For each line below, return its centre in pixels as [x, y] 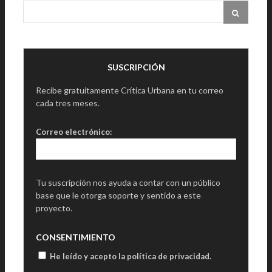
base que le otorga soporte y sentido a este [118, 195]
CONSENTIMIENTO [76, 237]
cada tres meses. [68, 103]
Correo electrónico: [74, 131]
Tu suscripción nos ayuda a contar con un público [128, 182]
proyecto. [54, 208]
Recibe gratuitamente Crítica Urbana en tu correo [130, 90]
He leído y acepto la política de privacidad [130, 256]
